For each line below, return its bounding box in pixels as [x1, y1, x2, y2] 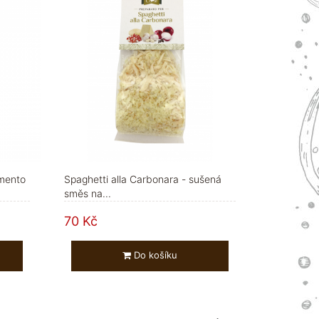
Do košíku [133, 249, 177, 261]
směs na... [63, 187, 111, 200]
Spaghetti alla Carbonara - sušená [63, 173, 221, 186]
